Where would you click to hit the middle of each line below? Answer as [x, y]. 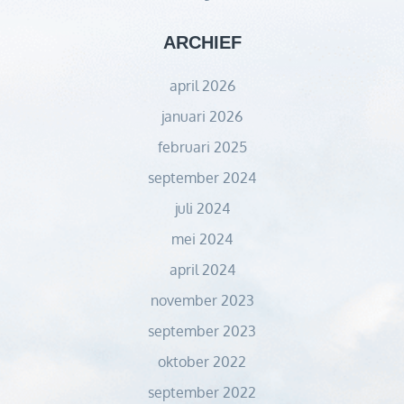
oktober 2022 [202, 362]
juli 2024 [202, 209]
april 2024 [202, 270]
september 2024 [202, 178]
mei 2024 [202, 239]
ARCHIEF [202, 43]
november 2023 [202, 301]
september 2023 [202, 331]
